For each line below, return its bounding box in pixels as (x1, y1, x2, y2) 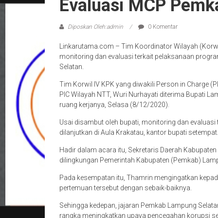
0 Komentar (146, 23, 178, 30)
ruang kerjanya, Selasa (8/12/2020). (59, 101, 169, 109)
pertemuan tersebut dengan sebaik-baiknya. (59, 184, 192, 192)
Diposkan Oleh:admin (66, 23, 125, 30)
